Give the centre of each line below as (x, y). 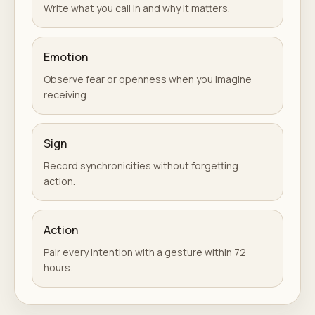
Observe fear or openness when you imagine (148, 79)
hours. (58, 267)
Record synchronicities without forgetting (141, 165)
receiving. (66, 94)
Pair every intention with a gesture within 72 (145, 252)
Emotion (66, 57)
